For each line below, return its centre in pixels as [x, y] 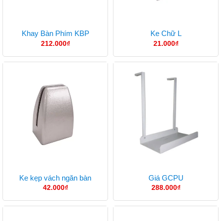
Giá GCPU [166, 178]
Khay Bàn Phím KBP [55, 34]
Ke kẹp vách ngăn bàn [55, 178]
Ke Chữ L [166, 34]
